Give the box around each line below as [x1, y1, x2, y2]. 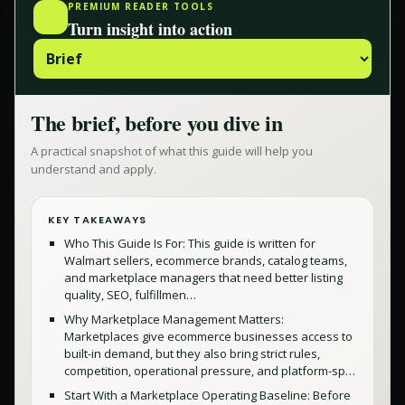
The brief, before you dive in [31, 107, 283, 138]
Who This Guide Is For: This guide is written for [64, 235, 316, 251]
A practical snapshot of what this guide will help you [31, 143, 313, 159]
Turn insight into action [68, 17, 232, 41]
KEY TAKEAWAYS [48, 212, 147, 227]
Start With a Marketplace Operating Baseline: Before [64, 387, 351, 403]
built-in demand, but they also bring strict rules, [64, 345, 320, 362]
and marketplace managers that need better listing [64, 269, 343, 286]
